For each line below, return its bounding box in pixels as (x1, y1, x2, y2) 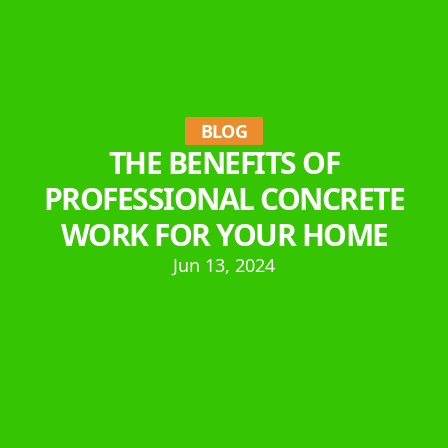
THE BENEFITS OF (108, 142, 340, 183)
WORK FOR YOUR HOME (60, 214, 388, 255)
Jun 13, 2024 (173, 253, 275, 277)
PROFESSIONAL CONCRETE (43, 178, 405, 219)
